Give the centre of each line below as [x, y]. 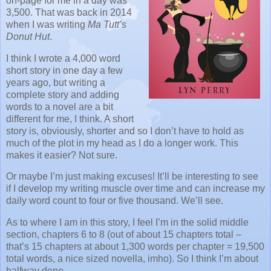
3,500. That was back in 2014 [69, 12]
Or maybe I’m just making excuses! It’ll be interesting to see [132, 177]
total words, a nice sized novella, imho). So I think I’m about [132, 259]
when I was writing [47, 24]
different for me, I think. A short [70, 119]
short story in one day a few [64, 70]
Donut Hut [28, 36]
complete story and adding [63, 94]
